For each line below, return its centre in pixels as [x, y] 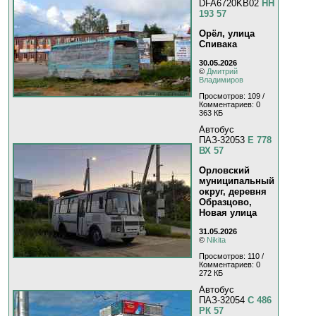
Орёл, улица [227, 34]
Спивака [218, 44]
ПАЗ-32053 [223, 140]
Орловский [224, 171]
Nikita [216, 240]
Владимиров [221, 80]
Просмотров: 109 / [232, 96]
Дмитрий [222, 72]
